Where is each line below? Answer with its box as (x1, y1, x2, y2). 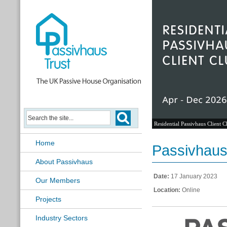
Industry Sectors (35, 214, 88, 222)
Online (180, 186, 200, 194)
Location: (154, 186, 180, 194)
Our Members (35, 176, 80, 184)
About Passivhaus (35, 158, 93, 166)
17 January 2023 (169, 173, 217, 180)
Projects (35, 195, 61, 203)
